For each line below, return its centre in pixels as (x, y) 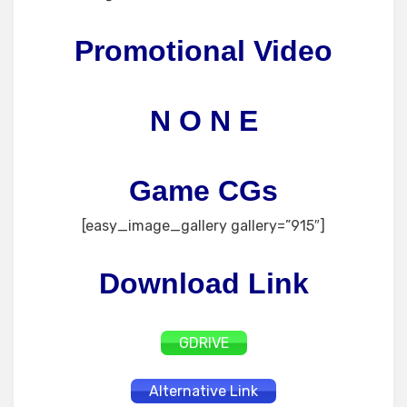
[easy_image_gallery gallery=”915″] (203, 226)
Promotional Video (203, 51)
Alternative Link (203, 391)
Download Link (203, 283)
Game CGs (203, 191)
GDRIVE (203, 343)
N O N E (203, 121)
